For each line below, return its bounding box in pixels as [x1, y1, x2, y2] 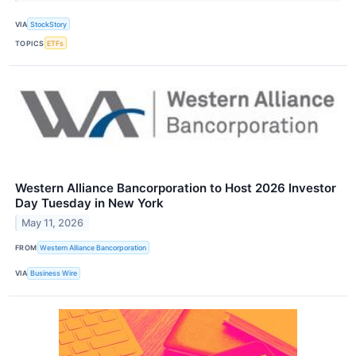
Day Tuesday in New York [15, 195, 164, 211]
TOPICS [15, 38, 44, 48]
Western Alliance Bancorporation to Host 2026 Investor [15, 180, 336, 196]
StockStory [30, 19, 68, 29]
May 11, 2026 [21, 217, 84, 230]
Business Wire [30, 269, 78, 278]
